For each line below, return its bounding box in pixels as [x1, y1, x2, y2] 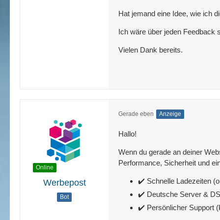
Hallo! [118, 130, 137, 138]
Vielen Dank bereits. [118, 46, 183, 54]
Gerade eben [118, 110, 154, 117]
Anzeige [159, 110, 181, 117]
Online [36, 164, 54, 171]
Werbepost [43, 178, 86, 188]
